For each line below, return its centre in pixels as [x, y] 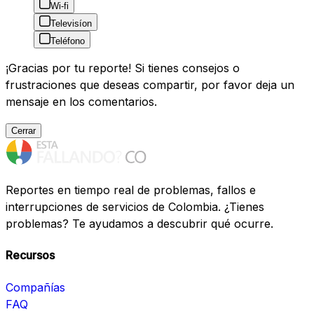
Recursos [30, 255]
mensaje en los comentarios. [81, 102]
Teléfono [68, 41]
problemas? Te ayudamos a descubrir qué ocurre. [139, 224]
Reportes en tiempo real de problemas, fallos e [131, 190]
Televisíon [71, 24]
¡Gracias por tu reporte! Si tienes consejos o [123, 68]
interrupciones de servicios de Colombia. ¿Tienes [135, 207]
